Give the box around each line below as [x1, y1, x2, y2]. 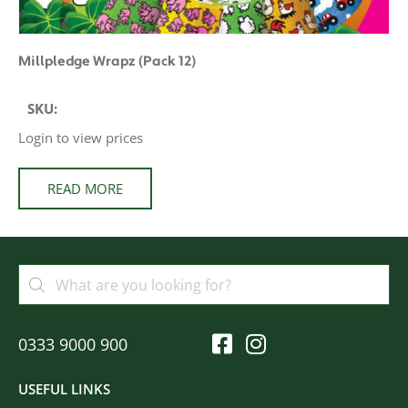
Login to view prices [18, 127, 143, 147]
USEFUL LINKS [18, 380, 110, 398]
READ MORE [47, 179, 123, 198]
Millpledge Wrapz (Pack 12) [18, 52, 196, 70]
